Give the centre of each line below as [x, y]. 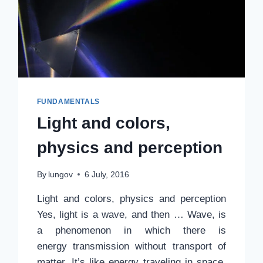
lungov [60, 174]
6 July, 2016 [107, 174]
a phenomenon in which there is [131, 230]
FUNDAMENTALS [68, 102]
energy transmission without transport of [131, 246]
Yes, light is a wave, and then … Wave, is [131, 214]
